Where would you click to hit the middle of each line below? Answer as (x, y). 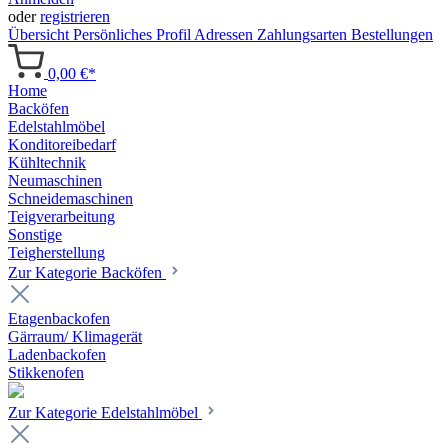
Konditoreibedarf (62, 145)
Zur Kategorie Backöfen (87, 273)
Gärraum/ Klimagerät (75, 337)
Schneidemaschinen (70, 199)
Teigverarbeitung (61, 217)
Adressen (225, 34)
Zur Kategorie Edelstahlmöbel (105, 413)
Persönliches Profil (133, 34)
